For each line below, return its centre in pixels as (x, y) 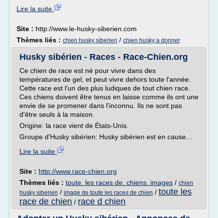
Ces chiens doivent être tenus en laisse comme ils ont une (109, 97)
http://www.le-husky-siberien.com (86, 29)
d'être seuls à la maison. (57, 114)
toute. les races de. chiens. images (119, 182)
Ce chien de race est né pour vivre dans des (88, 71)
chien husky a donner (152, 40)
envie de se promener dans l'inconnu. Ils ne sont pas (101, 106)
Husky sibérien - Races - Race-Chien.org (104, 57)
